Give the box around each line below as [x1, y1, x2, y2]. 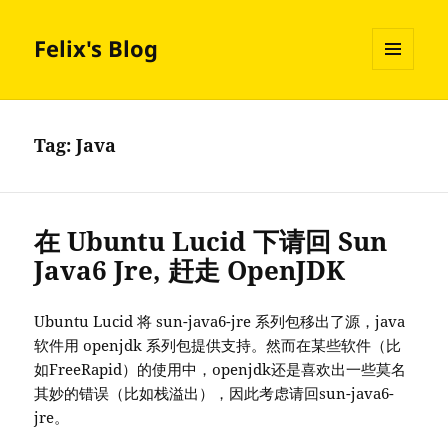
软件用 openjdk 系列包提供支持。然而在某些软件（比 [34, 335, 402, 356]
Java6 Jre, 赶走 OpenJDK [34, 252, 346, 289]
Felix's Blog [34, 33, 159, 64]
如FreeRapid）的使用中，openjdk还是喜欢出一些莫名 [34, 359, 407, 380]
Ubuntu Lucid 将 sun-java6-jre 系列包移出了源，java [34, 311, 406, 332]
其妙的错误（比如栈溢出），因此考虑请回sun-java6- [34, 383, 395, 404]
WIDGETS [372, 103, 429, 121]
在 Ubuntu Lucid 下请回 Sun [34, 223, 388, 260]
